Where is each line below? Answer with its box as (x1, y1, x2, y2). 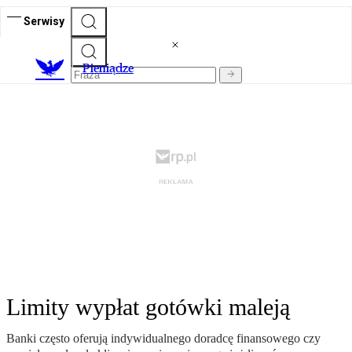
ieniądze (90, 60, 134, 76)
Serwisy (24, 14, 64, 27)
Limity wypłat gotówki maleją (6, 294, 290, 321)
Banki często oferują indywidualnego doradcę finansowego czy (6, 332, 321, 346)
